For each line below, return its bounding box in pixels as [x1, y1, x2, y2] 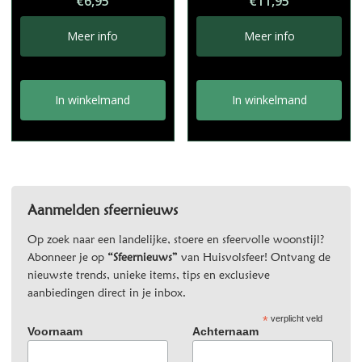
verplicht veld [267, 314, 322, 324]
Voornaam [27, 325, 82, 339]
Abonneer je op [27, 250, 107, 264]
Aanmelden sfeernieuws [27, 201, 178, 219]
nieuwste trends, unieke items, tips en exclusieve [27, 268, 270, 282]
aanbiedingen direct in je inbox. [27, 286, 186, 300]
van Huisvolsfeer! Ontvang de [177, 250, 330, 264]
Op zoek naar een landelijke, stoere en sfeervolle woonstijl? [27, 233, 325, 246]
